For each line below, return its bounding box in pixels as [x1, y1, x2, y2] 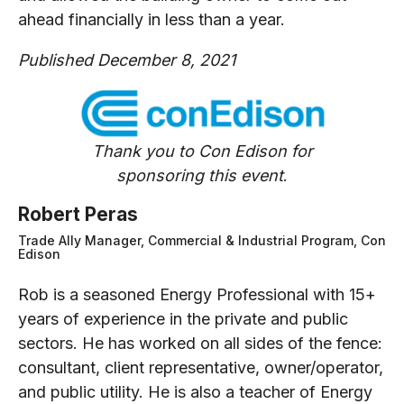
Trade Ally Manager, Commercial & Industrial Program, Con [18, 232, 386, 248]
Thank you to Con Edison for [91, 141, 313, 161]
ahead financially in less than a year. [18, 9, 285, 29]
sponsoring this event [116, 165, 283, 185]
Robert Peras [18, 202, 138, 225]
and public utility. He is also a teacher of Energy [18, 381, 372, 401]
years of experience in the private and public [18, 308, 348, 328]
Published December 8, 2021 [18, 50, 235, 69]
